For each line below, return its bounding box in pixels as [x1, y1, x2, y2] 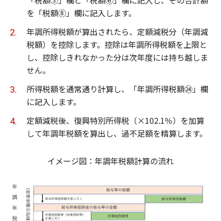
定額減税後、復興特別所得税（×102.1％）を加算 [27, 114, 204, 126]
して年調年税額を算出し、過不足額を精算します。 [27, 127, 207, 139]
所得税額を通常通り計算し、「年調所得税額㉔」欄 [27, 82, 208, 95]
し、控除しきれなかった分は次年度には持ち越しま [27, 51, 208, 63]
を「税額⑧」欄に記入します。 [27, 6, 136, 19]
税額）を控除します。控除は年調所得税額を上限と [27, 38, 207, 50]
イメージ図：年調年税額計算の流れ [47, 154, 174, 167]
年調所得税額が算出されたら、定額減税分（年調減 [27, 25, 208, 37]
